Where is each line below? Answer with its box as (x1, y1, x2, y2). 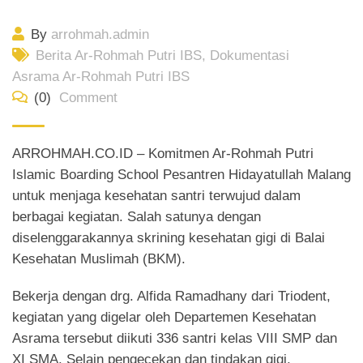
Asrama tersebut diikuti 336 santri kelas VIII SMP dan (12, 331, 337, 346)
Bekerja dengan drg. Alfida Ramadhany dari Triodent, (12, 288, 331, 304)
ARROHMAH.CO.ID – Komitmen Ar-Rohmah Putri (12, 146, 314, 161)
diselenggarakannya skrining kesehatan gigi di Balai (12, 230, 325, 246)
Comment (55, 90, 117, 105)
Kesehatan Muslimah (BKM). (12, 251, 186, 267)
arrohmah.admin (51, 27, 149, 42)
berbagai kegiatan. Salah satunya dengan (12, 209, 261, 224)
